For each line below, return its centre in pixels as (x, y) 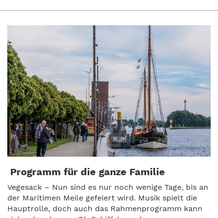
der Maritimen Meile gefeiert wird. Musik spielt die (102, 198)
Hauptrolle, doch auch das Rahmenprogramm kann (105, 208)
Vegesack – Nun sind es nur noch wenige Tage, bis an (108, 187)
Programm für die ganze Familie (86, 172)
